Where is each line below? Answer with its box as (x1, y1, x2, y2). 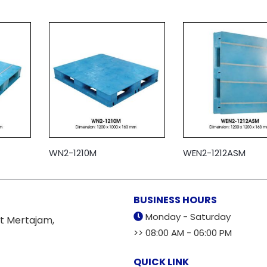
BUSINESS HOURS (133, 193, 217, 207)
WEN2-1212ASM (182, 146, 246, 159)
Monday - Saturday (145, 210, 231, 223)
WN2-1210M (49, 146, 97, 159)
